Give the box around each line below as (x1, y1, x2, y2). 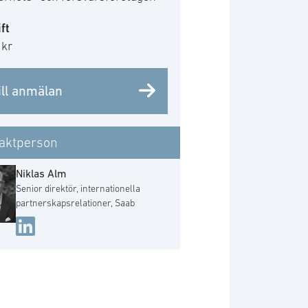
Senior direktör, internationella (16, 183, 141, 195)
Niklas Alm (16, 167, 67, 180)
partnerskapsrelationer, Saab (16, 197, 135, 209)
